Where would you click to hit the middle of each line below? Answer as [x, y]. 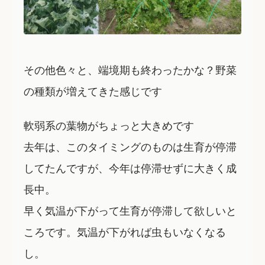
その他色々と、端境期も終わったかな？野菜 [130, 69]
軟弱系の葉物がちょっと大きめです [109, 125]
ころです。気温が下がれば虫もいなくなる [125, 232]
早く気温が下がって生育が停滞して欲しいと [130, 210]
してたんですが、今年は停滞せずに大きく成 [130, 168]
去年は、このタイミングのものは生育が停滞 [130, 146]
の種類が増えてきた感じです [93, 90]
